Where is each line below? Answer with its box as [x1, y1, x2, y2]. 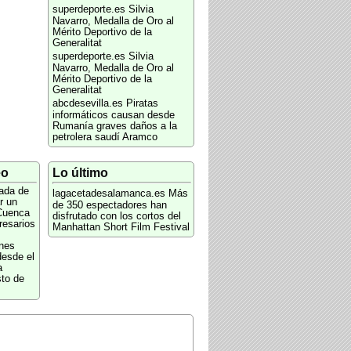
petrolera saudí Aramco [52, 132, 157, 143]
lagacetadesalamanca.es [52, 188, 165, 199]
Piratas [125, 98, 158, 109]
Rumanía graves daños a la [52, 121, 177, 132]
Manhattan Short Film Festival [52, 222, 190, 233]
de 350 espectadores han [52, 200, 167, 211]
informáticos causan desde [52, 110, 175, 121]
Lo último [52, 166, 108, 179]
